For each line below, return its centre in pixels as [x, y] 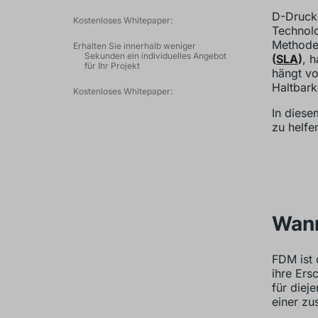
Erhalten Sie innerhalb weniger [134, 46]
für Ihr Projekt [112, 66]
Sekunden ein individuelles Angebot [155, 56]
